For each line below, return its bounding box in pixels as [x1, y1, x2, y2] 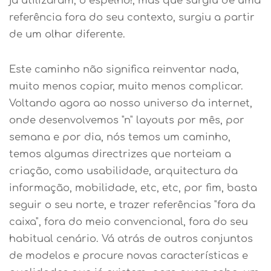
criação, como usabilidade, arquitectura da [9, 165, 238, 177]
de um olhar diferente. [9, 28, 125, 41]
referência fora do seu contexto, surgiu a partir [9, 11, 255, 24]
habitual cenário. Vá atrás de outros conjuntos [9, 233, 253, 245]
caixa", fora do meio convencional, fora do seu [9, 216, 248, 228]
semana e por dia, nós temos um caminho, [9, 131, 230, 143]
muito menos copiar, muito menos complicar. [9, 80, 243, 93]
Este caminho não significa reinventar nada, [9, 64, 239, 76]
